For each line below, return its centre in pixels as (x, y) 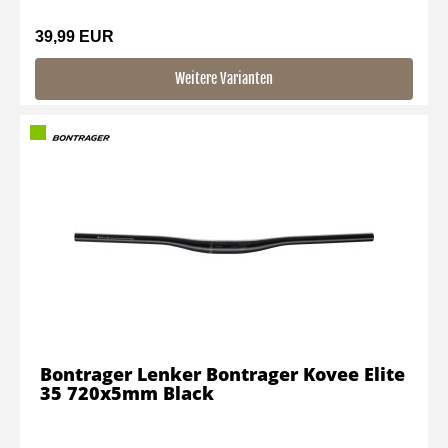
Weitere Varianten (224, 78)
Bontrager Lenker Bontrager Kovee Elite (222, 374)
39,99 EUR (74, 36)
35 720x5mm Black (127, 393)
